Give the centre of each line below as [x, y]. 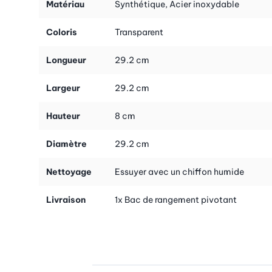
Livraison [66, 199]
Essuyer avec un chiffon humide [179, 172]
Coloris [62, 32]
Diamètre [66, 144]
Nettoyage [69, 172]
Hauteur [63, 116]
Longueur [66, 60]
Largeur [63, 88]
